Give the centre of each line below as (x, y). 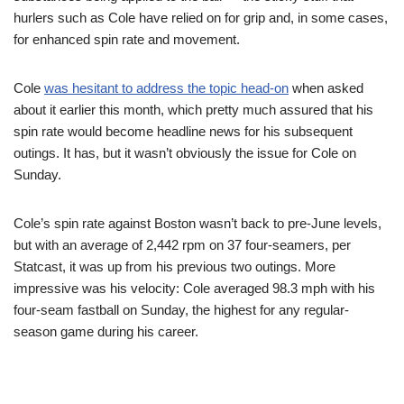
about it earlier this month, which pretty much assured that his (193, 110)
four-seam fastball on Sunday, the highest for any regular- (181, 310)
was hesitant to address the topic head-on (166, 88)
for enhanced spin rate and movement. (127, 39)
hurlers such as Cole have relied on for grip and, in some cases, (201, 18)
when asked (326, 88)
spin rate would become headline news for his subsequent (183, 131)
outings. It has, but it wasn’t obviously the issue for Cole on (185, 153)
